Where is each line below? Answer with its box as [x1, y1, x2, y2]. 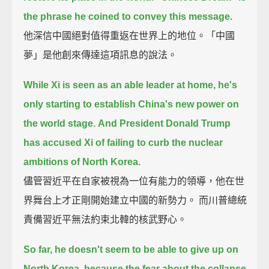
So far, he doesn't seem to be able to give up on [23, 244, 239, 255]
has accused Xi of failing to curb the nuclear [23, 137, 223, 148]
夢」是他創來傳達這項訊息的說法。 [23, 49, 178, 60]
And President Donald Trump [98, 118, 231, 128]
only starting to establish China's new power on [23, 98, 240, 109]
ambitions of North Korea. [23, 156, 141, 167]
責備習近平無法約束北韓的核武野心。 [23, 214, 187, 225]
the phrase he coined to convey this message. [23, 11, 233, 22]
